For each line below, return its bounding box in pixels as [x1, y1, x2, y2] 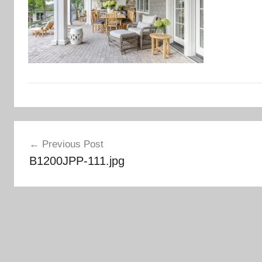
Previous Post [42, 139, 104, 150]
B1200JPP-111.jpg [29, 154, 125, 167]
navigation [13, 143, 89, 161]
